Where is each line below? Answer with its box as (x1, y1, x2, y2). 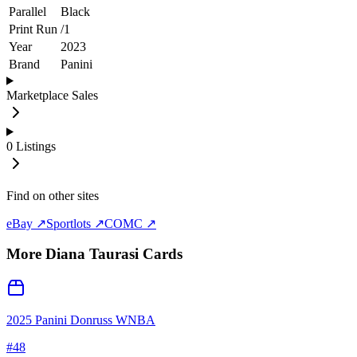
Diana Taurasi (45, 245, 139, 263)
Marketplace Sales (6, 88, 98, 102)
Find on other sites (6, 188, 99, 202)
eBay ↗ (6, 216, 46, 230)
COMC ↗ (104, 216, 156, 230)
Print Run (9, 22, 57, 36)
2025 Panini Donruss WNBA (6, 313, 155, 328)
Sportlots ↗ (46, 216, 104, 230)
